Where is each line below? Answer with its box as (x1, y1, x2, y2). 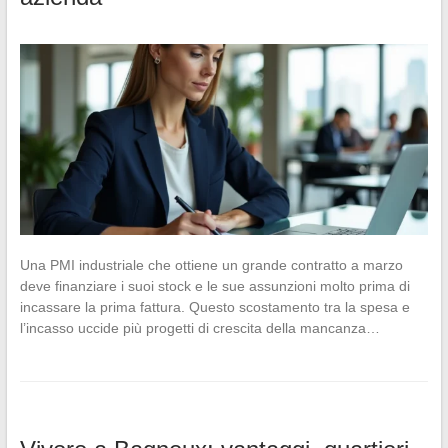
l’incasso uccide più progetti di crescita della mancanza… (19, 319, 380, 336)
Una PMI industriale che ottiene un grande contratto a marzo (19, 256, 403, 273)
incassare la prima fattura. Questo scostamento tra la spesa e (19, 298, 410, 315)
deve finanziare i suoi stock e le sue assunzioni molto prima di (19, 277, 410, 294)
